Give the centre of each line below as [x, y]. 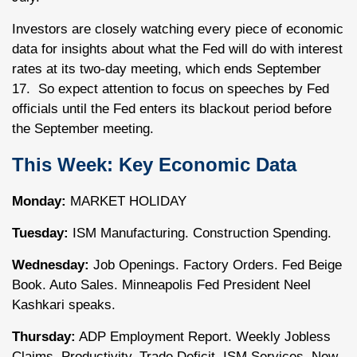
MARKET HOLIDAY [126, 201]
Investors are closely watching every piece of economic [178, 29]
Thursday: [44, 336]
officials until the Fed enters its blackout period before [172, 108]
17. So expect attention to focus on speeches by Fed [171, 88]
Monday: [39, 201]
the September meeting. [83, 128]
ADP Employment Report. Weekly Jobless [203, 336]
